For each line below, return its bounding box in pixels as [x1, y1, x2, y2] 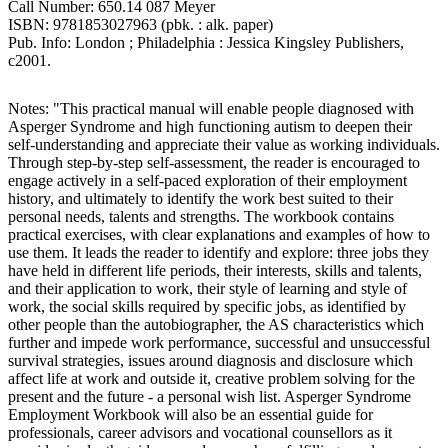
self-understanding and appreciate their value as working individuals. [8, 135, 440, 153]
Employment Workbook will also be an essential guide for [8, 405, 373, 423]
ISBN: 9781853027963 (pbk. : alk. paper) [8, 15, 273, 33]
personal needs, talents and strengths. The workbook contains [8, 207, 394, 225]
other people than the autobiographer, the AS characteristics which [8, 315, 424, 333]
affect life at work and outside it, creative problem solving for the [8, 369, 415, 387]
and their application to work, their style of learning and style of [8, 279, 407, 297]
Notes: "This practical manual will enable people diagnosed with [8, 99, 414, 117]
